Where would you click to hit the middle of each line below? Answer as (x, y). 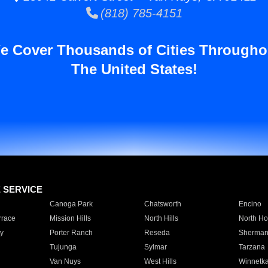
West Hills (160, 261)
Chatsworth (162, 204)
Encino (250, 204)
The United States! (134, 69)
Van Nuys (65, 261)
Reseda (157, 233)
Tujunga (63, 247)
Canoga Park (71, 204)
